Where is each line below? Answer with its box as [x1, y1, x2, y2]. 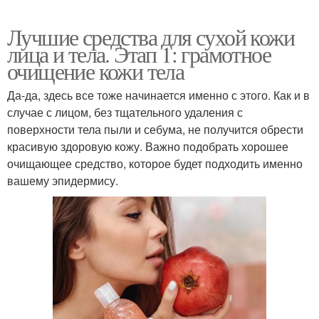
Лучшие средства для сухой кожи [7, 21, 294, 52]
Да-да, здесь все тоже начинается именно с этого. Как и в [7, 86, 310, 103]
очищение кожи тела [7, 55, 184, 86]
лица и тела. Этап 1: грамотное [7, 38, 271, 69]
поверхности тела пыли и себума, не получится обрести [7, 120, 303, 137]
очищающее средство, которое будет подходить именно [7, 155, 303, 172]
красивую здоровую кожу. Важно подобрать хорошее [7, 137, 288, 155]
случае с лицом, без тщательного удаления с [7, 103, 243, 120]
